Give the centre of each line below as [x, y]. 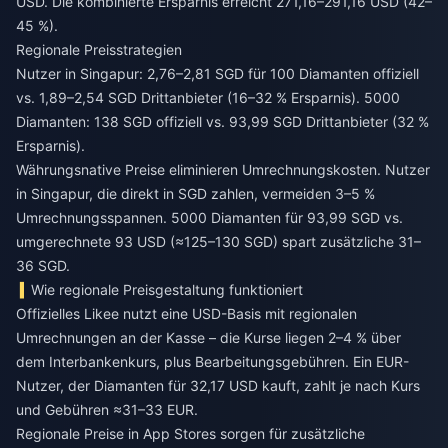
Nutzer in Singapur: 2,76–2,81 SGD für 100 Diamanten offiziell [217, 73]
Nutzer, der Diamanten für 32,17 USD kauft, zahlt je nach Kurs [218, 385]
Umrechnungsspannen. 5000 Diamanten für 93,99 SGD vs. [209, 217]
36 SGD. [43, 265]
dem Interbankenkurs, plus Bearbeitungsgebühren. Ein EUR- [212, 361]
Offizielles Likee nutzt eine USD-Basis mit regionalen [186, 313]
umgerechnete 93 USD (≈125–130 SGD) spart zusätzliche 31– [218, 241]
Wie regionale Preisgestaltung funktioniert [167, 289]
